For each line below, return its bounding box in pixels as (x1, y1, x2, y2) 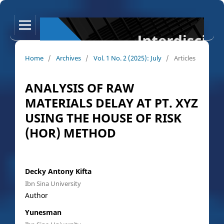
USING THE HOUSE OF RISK (24, 109, 181, 126)
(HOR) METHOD (24, 124, 116, 141)
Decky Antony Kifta (24, 166, 91, 176)
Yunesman (24, 207, 61, 217)
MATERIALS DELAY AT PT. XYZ (24, 94, 198, 111)
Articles (173, 53, 195, 62)
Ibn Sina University (24, 178, 81, 188)
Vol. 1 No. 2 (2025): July (93, 53, 161, 62)
